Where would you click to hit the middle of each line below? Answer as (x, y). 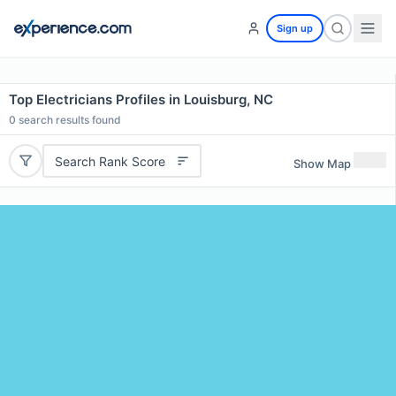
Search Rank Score (110, 161)
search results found (69, 120)
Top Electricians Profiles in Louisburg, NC (141, 99)
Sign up (295, 28)
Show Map (322, 163)
